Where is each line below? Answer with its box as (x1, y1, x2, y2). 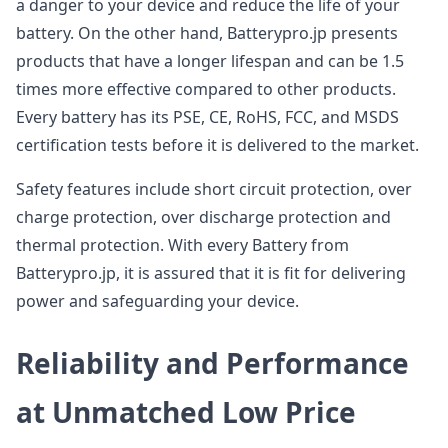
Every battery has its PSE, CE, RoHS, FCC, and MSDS (16, 106, 399, 128)
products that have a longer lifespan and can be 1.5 (16, 50, 404, 72)
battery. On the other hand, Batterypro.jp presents (16, 22, 398, 44)
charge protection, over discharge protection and (16, 206, 391, 228)
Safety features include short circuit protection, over (16, 178, 412, 200)
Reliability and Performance (16, 344, 409, 382)
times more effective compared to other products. (16, 78, 396, 100)
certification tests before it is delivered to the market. (16, 134, 419, 156)
